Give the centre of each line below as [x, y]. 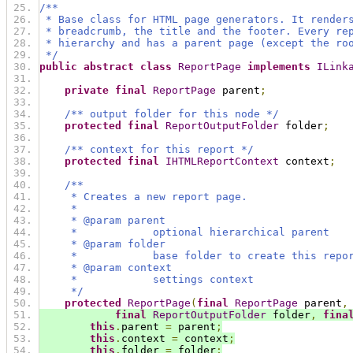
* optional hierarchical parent [184, 232]
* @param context [106, 268]
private [87, 91]
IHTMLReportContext [222, 162]
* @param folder [102, 244]
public [58, 67]
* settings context [147, 280]
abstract [109, 67]
